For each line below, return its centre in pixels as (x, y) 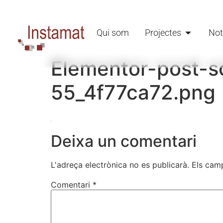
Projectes (163, 33)
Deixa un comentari (124, 141)
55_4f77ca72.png (133, 93)
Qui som (113, 33)
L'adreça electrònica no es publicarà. (120, 165)
